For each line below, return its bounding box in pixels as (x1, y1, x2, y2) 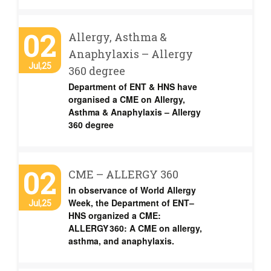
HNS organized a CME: (68, 209, 161, 221)
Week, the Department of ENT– (68, 197, 194, 209)
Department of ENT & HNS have (68, 80, 197, 93)
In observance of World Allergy (68, 184, 196, 196)
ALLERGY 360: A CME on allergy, (68, 222, 202, 234)
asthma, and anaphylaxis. (68, 235, 174, 247)
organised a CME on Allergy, (68, 93, 185, 105)
